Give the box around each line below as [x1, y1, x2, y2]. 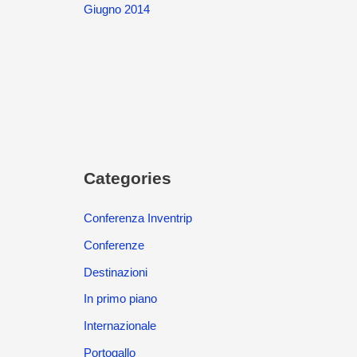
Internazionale [83, 319, 156, 332]
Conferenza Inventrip [83, 211, 192, 225]
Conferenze [83, 237, 144, 252]
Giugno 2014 [83, 2, 150, 16]
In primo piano [83, 292, 157, 306]
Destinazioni [83, 265, 147, 279]
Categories [83, 169, 171, 187]
